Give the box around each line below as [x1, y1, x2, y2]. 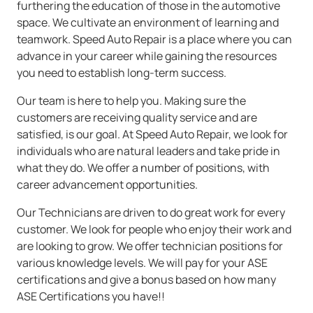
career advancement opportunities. [17, 177, 198, 192]
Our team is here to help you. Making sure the [17, 93, 246, 108]
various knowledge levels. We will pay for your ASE [17, 255, 268, 270]
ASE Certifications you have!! [17, 289, 165, 304]
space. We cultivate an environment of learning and [17, 15, 279, 30]
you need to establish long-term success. [17, 65, 226, 80]
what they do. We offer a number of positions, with [17, 160, 270, 175]
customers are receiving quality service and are [17, 110, 257, 125]
